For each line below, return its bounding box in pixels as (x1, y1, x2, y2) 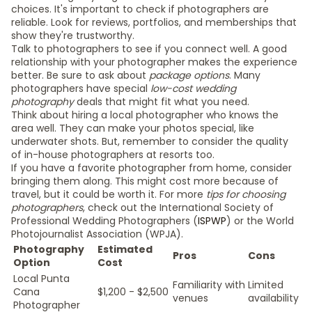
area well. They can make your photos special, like (11, 121, 254, 135)
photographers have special (11, 81, 150, 95)
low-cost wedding (150, 81, 236, 95)
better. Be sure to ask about (11, 68, 149, 82)
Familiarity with (173, 278, 245, 292)
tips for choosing (206, 187, 286, 201)
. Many (229, 68, 260, 82)
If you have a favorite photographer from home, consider (11, 161, 292, 175)
